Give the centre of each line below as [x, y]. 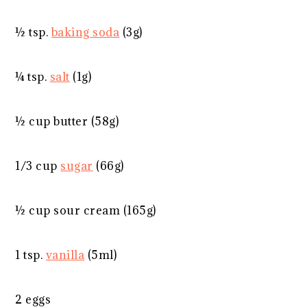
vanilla [65, 255]
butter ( [73, 121]
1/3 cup [36, 165]
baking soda [85, 32]
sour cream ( [89, 210]
